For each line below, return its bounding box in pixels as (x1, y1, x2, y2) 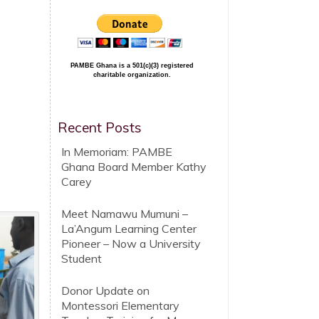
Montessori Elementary (61, 298, 179, 313)
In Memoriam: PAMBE (61, 145, 172, 159)
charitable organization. (93, 71, 171, 78)
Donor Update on (61, 283, 150, 298)
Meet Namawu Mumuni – (61, 206, 188, 221)
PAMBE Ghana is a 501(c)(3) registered (70, 62, 194, 69)
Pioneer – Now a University (61, 236, 201, 251)
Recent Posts (58, 119, 142, 136)
